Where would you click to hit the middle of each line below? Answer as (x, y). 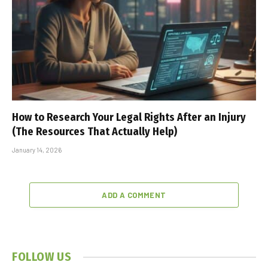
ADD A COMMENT (134, 195)
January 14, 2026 (37, 150)
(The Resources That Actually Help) (95, 132)
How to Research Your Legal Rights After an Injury (129, 118)
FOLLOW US (42, 257)
